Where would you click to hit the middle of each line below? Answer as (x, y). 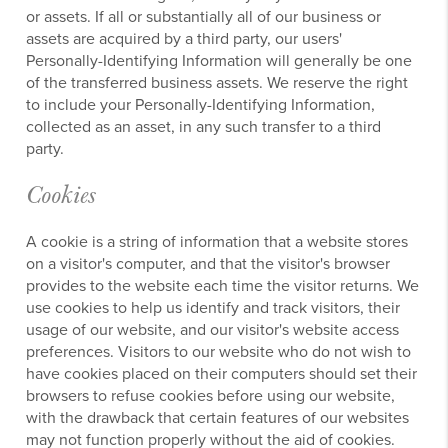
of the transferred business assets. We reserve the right (217, 82)
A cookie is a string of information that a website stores (217, 241)
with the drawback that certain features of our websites (218, 417)
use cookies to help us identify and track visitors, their (213, 307)
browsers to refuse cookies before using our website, (211, 395)
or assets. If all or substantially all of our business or (204, 16)
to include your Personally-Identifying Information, (201, 104)
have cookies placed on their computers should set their (222, 373)
